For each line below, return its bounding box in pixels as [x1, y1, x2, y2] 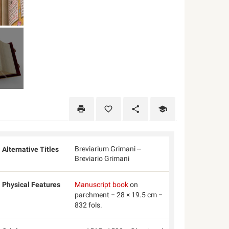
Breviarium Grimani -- [74, 145, 141, 153]
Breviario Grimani [74, 154, 129, 163]
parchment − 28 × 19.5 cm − [74, 191, 163, 199]
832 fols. [74, 201, 102, 209]
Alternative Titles [2, 145, 59, 153]
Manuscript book [74, 180, 128, 189]
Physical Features [2, 180, 61, 189]
